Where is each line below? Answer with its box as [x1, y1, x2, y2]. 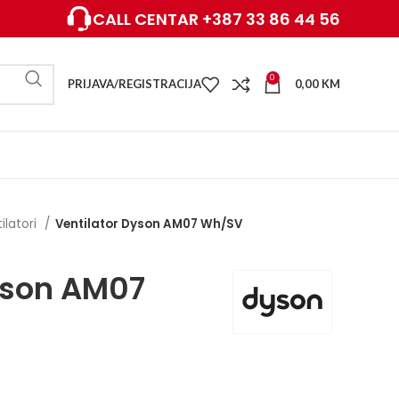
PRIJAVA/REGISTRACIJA [68, 77, 201, 91]
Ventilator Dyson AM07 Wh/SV [55, 216, 242, 232]
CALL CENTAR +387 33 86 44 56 [93, 7, 340, 30]
